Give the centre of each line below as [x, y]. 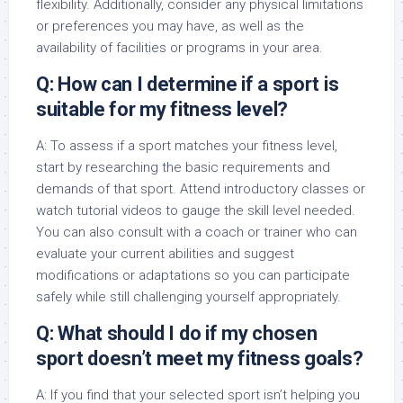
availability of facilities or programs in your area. [179, 48]
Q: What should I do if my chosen [177, 333]
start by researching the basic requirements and [183, 167]
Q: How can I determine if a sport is [188, 84]
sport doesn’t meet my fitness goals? [200, 358]
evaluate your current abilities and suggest [165, 254]
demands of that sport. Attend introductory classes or [201, 189]
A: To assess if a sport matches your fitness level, [187, 146]
